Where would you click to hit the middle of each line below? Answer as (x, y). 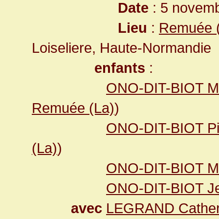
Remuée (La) (73, 108)
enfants (120, 68)
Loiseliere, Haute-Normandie (121, 48)
